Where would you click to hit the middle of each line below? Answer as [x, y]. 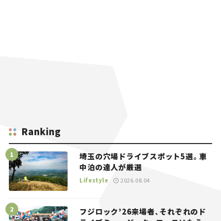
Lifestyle [94, 180]
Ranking [41, 131]
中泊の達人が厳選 [111, 167]
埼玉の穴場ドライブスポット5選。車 [144, 156]
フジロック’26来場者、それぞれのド [143, 211]
